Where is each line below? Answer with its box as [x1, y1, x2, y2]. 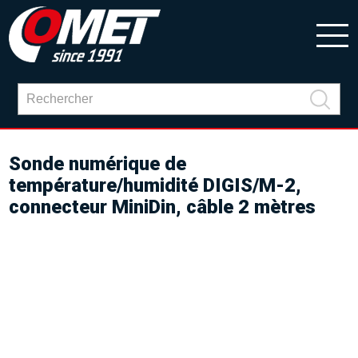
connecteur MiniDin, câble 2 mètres [9, 196, 316, 218]
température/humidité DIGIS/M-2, [9, 174, 302, 197]
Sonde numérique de [9, 153, 187, 175]
